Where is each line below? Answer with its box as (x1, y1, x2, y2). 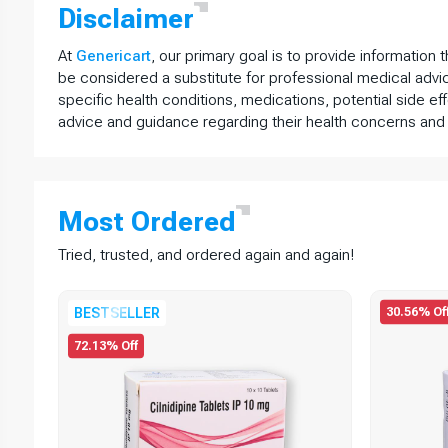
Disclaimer (57, 2, 194, 35)
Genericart (75, 46, 151, 65)
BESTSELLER (74, 304, 161, 321)
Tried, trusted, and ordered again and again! (57, 245, 354, 264)
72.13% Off (74, 338, 139, 353)
